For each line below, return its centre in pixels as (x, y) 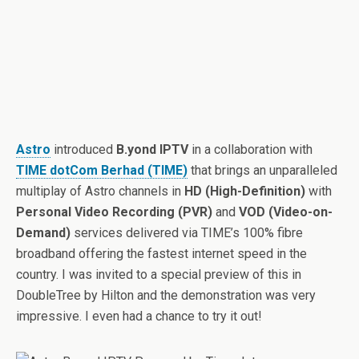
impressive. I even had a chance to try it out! (139, 316)
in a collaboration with (250, 149)
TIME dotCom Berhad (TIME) (102, 170)
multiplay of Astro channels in (100, 191)
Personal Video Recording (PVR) (114, 212)
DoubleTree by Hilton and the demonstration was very (166, 295)
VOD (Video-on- (286, 212)
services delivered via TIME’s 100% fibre (187, 233)
